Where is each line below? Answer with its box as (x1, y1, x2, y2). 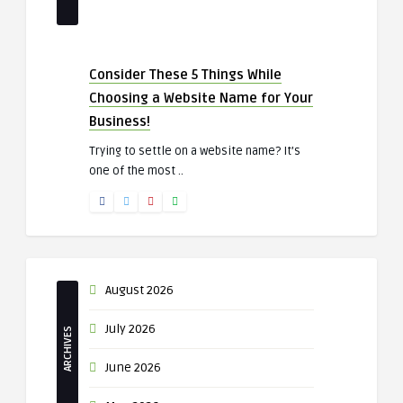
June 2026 (105, 360, 161, 375)
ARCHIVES (61, 325, 75, 372)
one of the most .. (89, 164, 184, 178)
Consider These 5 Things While (89, 67, 282, 83)
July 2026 (105, 321, 156, 336)
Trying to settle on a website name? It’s (89, 144, 300, 158)
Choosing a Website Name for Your (89, 90, 313, 106)
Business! (89, 113, 150, 130)
